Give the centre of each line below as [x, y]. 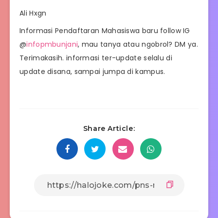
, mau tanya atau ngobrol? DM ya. [138, 44]
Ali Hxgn [33, 13]
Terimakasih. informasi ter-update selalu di [96, 58]
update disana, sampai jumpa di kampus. [92, 71]
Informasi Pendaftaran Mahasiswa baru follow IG [105, 30]
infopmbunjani [52, 44]
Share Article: [109, 129]
